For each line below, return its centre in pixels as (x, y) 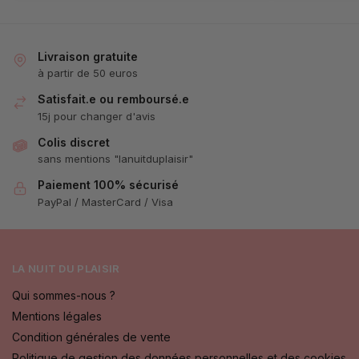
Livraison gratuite (88, 57)
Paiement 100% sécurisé (108, 185)
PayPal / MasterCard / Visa (105, 202)
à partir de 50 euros (88, 73)
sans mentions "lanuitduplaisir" (115, 159)
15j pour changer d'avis (97, 116)
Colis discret (74, 142)
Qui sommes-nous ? (64, 295)
